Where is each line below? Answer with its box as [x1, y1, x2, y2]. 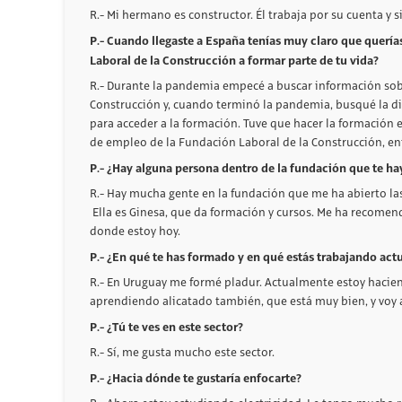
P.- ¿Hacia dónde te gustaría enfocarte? [90, 370, 301, 386]
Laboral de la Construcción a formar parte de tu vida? [90, 52, 379, 68]
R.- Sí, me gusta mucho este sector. [90, 345, 275, 359]
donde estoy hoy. [90, 224, 180, 238]
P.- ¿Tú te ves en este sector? [90, 319, 243, 335]
